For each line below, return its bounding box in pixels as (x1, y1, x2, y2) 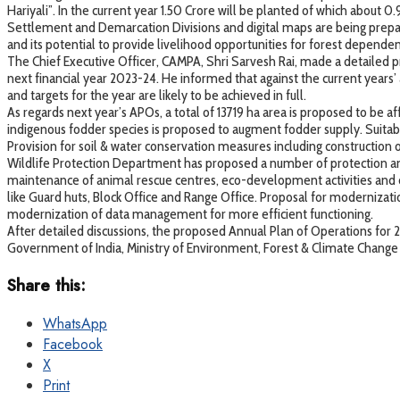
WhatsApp (43, 313, 107, 335)
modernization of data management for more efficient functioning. (7, 204, 373, 222)
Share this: (7, 272, 86, 297)
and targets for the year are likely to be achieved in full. (7, 86, 306, 104)
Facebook (43, 334, 103, 355)
